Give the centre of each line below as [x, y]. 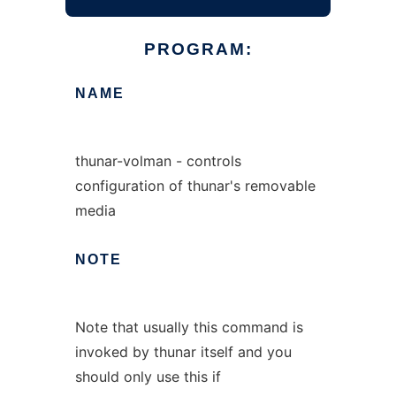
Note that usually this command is [189, 327]
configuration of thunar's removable [195, 186]
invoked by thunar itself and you [183, 352]
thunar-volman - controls [158, 161]
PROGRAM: [198, 49]
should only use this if [148, 377]
